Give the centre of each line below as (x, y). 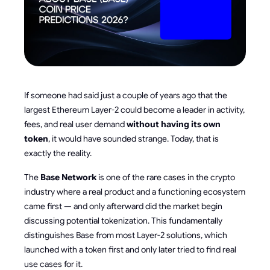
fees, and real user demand (75, 124)
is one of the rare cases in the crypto (166, 177)
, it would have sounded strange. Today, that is (133, 139)
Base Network (68, 177)
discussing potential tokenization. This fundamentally (123, 221)
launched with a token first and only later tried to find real (130, 250)
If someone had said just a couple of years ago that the (126, 95)
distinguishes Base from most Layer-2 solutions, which (126, 235)
